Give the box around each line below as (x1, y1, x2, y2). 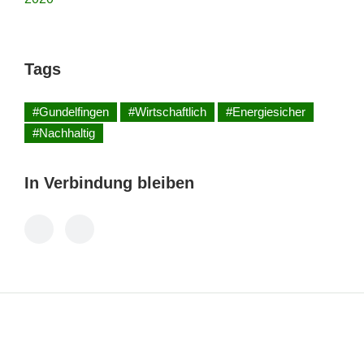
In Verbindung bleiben (24, 173, 194, 192)
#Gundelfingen (32, 104, 109, 119)
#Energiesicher (226, 104, 305, 119)
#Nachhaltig (32, 125, 95, 140)
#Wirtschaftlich (128, 104, 206, 119)
